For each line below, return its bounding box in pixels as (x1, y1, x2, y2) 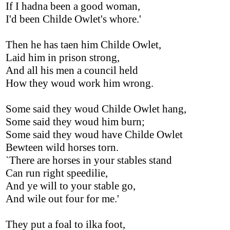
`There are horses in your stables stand (6, 154, 172, 166)
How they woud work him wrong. (6, 77, 154, 89)
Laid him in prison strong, (6, 51, 120, 64)
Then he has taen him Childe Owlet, (6, 39, 161, 51)
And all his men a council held (6, 64, 138, 76)
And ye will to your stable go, (6, 180, 136, 192)
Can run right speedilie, (6, 167, 108, 179)
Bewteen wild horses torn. (6, 141, 119, 154)
